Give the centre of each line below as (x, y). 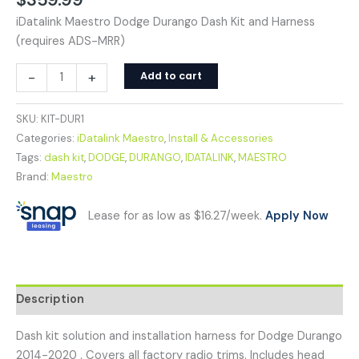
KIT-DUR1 (63, 119)
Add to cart (171, 75)
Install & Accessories (221, 138)
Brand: (34, 176)
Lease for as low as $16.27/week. (177, 216)
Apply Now (297, 216)
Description (50, 300)
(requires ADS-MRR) (71, 42)
